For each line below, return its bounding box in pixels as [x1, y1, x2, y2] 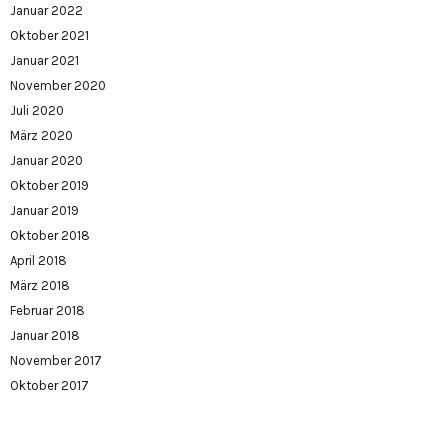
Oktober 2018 [10, 228, 90, 244]
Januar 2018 [10, 328, 80, 344]
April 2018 [10, 253, 67, 269]
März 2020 [10, 128, 73, 144]
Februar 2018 [10, 303, 85, 319]
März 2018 [10, 278, 70, 294]
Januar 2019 [10, 203, 79, 219]
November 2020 [10, 78, 106, 94]
